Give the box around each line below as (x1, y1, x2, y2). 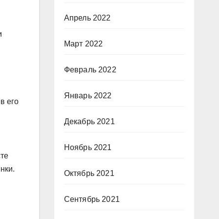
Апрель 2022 (64, 14, 111, 22)
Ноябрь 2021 (64, 143, 112, 152)
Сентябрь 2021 (64, 195, 120, 203)
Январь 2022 (64, 91, 112, 100)
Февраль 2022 (64, 66, 116, 74)
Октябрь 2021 (64, 169, 114, 177)
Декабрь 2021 (64, 117, 115, 126)
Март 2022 (64, 40, 103, 48)
